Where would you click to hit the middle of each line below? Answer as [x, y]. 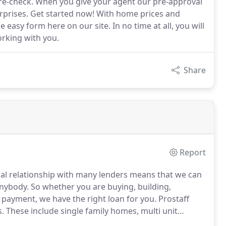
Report [193, 152]
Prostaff [173, 199]
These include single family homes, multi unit [91, 211]
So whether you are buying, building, [100, 187]
